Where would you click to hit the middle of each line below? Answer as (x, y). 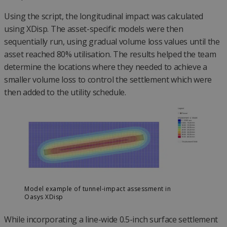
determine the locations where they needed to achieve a (106, 67)
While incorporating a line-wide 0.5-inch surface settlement (111, 220)
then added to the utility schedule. (65, 92)
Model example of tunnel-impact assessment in (98, 189)
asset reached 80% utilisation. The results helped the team (110, 54)
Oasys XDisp (44, 197)
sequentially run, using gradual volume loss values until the (112, 41)
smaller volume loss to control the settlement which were (108, 79)
